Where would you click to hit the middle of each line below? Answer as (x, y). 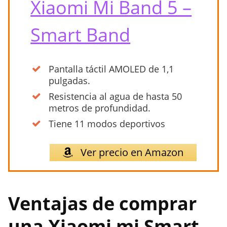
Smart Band (81, 35)
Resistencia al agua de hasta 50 (116, 97)
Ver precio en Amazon (130, 153)
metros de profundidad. (100, 108)
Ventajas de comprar (102, 204)
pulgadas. (70, 81)
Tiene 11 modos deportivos (107, 124)
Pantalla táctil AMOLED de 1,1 (111, 69)
